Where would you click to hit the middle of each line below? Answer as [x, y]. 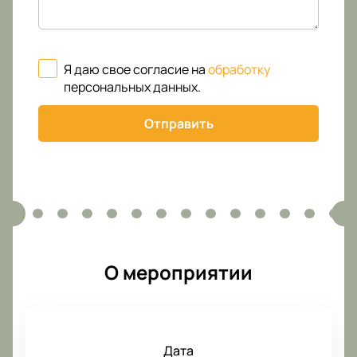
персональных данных [131, 87]
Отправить [178, 124]
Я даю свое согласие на [136, 70]
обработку [239, 70]
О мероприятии [178, 273]
